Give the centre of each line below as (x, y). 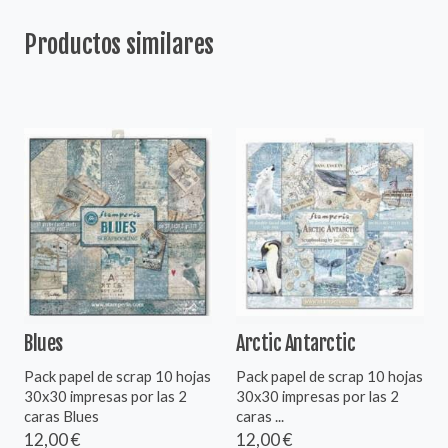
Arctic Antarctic (295, 343)
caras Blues (61, 415)
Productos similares (119, 44)
